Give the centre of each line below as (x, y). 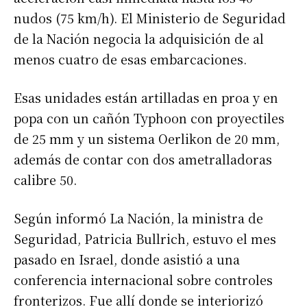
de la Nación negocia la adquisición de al (139, 39)
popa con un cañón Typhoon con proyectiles (149, 118)
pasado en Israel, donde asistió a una (127, 259)
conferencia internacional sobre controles (143, 280)
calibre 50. (45, 180)
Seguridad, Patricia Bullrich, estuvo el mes (145, 239)
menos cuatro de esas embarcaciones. (130, 59)
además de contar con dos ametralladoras (143, 159)
